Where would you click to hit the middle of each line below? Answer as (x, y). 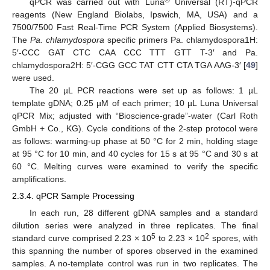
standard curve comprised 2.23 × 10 (82, 238)
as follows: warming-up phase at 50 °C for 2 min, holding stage (135, 141)
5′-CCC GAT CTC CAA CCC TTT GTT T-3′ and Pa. (135, 53)
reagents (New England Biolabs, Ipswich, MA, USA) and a (135, 15)
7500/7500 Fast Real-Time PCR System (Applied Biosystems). (135, 27)
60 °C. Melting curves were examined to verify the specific (135, 167)
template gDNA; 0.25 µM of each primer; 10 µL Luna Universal (135, 103)
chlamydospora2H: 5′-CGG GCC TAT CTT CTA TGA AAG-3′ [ (129, 65)
